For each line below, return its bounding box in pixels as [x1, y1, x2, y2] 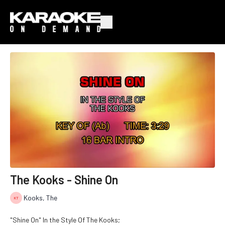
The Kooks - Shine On [10, 172, 118, 187]
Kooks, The [24, 193, 57, 202]
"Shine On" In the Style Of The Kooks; [10, 215, 120, 224]
